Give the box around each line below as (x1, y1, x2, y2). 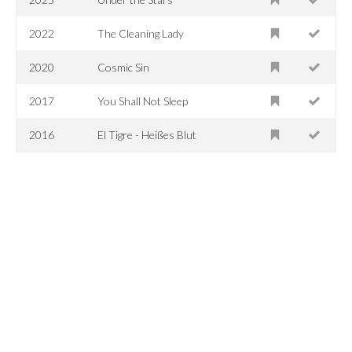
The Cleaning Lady (97, 26, 185, 40)
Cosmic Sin (97, 60, 150, 74)
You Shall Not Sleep (97, 93, 189, 108)
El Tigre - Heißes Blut (97, 127, 197, 141)
